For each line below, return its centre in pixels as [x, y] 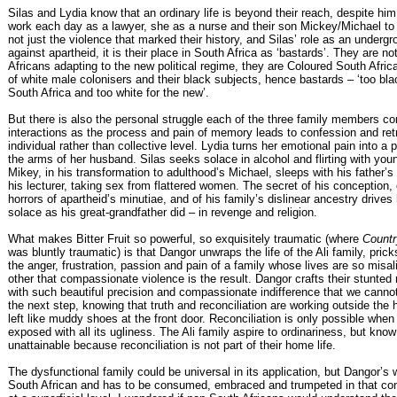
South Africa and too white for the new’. [109, 92]
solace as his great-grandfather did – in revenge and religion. [163, 212]
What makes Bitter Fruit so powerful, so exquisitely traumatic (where [185, 238]
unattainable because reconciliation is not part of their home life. [172, 345]
